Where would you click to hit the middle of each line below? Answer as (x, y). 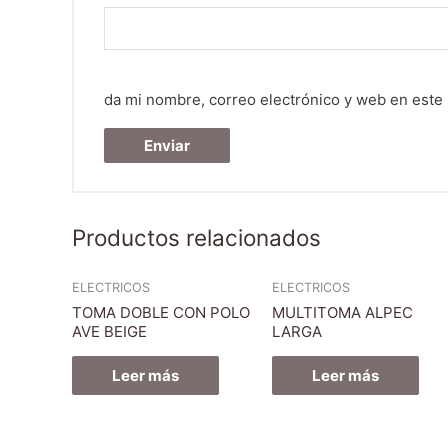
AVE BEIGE (109, 331)
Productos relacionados (196, 238)
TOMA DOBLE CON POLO (161, 312)
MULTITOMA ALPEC (342, 312)
